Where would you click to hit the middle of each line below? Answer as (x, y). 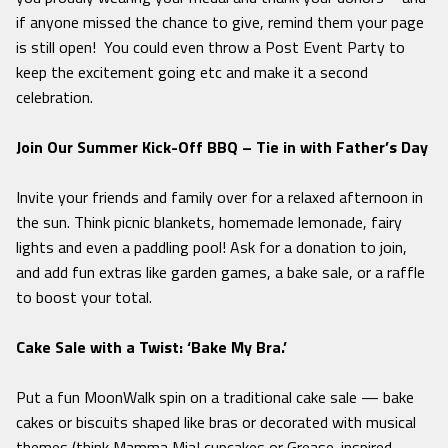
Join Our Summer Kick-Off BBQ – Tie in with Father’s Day (222, 147)
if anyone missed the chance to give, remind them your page (220, 22)
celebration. (54, 97)
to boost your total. (86, 297)
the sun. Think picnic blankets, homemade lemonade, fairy (209, 222)
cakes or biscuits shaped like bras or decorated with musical (216, 422)
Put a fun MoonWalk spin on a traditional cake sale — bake (215, 397)
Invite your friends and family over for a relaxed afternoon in (219, 197)
